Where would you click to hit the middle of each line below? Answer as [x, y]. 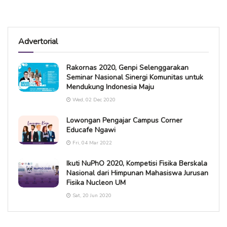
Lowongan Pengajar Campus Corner [124, 120]
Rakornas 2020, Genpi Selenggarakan [127, 67]
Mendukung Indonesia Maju [110, 87]
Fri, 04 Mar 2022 [91, 143]
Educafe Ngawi [91, 130]
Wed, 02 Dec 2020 [93, 100]
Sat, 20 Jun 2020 [91, 195]
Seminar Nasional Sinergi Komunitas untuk [135, 77]
